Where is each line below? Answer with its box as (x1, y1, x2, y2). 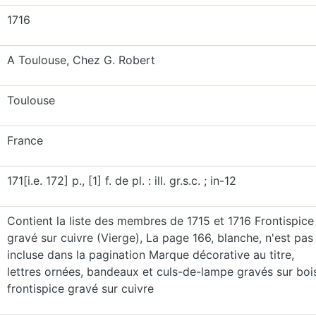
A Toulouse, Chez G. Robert (6, 53, 155, 67)
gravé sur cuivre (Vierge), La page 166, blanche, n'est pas (6, 231, 313, 245)
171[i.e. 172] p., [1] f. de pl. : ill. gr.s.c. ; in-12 (6, 174, 236, 188)
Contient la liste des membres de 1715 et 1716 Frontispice (6, 214, 314, 228)
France (6, 133, 43, 147)
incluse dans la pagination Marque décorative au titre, (6, 248, 294, 262)
